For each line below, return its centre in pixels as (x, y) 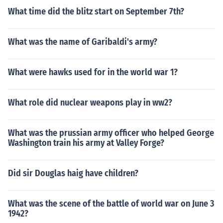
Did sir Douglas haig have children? (73, 173)
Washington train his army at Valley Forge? (86, 143)
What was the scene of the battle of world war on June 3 (111, 204)
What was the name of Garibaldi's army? (83, 42)
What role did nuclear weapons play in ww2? (90, 103)
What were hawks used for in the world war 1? (93, 72)
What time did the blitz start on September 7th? (96, 11)
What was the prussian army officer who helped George (111, 133)
